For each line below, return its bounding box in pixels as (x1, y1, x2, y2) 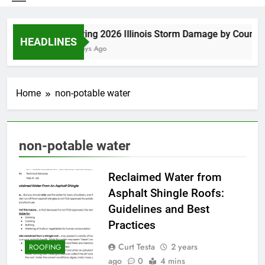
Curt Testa (118, 240, 155, 253)
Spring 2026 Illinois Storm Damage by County (64, 28, 257, 40)
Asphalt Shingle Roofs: (108, 186, 224, 200)
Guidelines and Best (108, 202, 209, 216)
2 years (170, 240, 198, 253)
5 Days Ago (64, 43, 101, 54)
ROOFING (29, 242, 61, 253)
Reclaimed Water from (108, 170, 222, 184)
